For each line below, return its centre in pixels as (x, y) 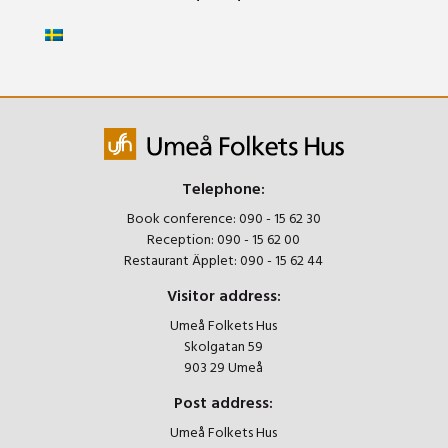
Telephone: (224, 189)
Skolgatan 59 (224, 347)
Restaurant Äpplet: (182, 261)
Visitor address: (223, 296)
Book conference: (182, 219)
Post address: (224, 403)
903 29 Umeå (224, 368)
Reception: (182, 240)
